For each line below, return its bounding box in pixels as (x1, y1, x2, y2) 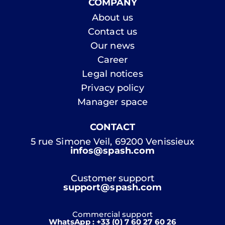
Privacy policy (81, 82, 144, 93)
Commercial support (72, 209, 153, 219)
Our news (90, 40, 135, 51)
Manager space (77, 96, 148, 107)
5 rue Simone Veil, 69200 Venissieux (30, 136, 195, 147)
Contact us (88, 26, 137, 37)
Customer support (71, 172, 154, 184)
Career (97, 54, 128, 65)
